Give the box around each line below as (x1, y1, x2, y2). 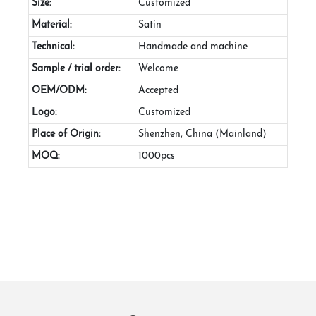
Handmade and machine (138, 41, 248, 52)
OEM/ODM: (32, 85, 86, 96)
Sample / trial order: (32, 63, 120, 74)
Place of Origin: (32, 128, 100, 140)
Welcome (138, 63, 178, 74)
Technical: (32, 41, 74, 52)
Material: (32, 19, 71, 30)
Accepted (138, 85, 178, 96)
